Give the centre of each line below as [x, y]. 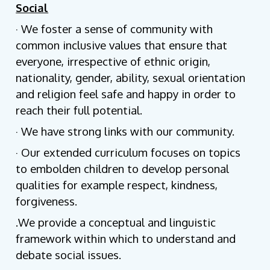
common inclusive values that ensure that [122, 45]
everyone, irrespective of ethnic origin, [113, 61]
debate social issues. [69, 255]
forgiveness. [47, 201]
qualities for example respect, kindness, [117, 185]
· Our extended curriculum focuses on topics [128, 152]
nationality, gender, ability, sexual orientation [131, 78]
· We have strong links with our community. [125, 131]
